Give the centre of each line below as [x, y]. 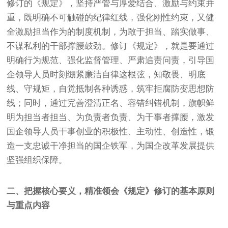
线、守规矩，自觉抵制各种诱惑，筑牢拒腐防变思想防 [111, 89]
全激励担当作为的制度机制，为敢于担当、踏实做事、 [111, 32]
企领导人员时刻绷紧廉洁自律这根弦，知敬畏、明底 [106, 74]
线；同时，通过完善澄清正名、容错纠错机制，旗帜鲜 [111, 103]
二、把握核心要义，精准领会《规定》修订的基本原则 [111, 191]
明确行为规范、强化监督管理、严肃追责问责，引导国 [111, 60]
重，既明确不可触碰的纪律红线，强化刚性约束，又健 [111, 17]
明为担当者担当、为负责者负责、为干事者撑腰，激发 [111, 117]
